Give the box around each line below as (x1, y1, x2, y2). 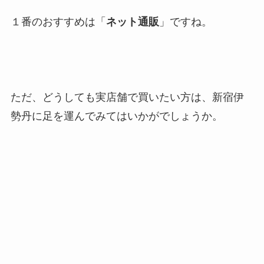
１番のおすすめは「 (10, 15, 106, 28)
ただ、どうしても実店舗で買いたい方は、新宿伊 (10, 91, 244, 104)
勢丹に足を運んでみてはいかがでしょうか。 (10, 110, 223, 123)
